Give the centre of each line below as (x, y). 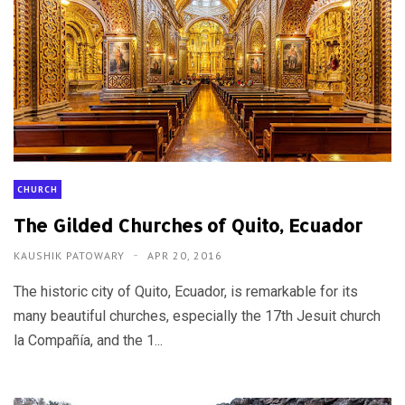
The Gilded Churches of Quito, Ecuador (188, 226)
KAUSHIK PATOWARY (71, 256)
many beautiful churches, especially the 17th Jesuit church (197, 316)
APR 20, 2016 (185, 256)
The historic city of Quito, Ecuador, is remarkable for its (186, 292)
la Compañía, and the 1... (88, 341)
